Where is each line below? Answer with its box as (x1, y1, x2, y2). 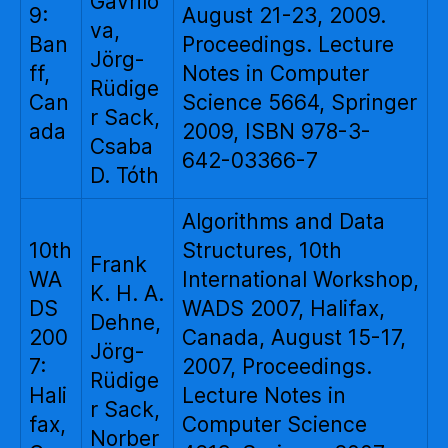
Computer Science (182, 412, 367, 437)
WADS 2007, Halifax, (182, 296, 385, 321)
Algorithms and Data (182, 209, 385, 234)
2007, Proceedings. (182, 354, 372, 379)
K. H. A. (90, 281, 164, 306)
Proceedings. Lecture (182, 32, 394, 57)
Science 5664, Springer (182, 90, 417, 115)
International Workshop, (182, 267, 419, 292)
